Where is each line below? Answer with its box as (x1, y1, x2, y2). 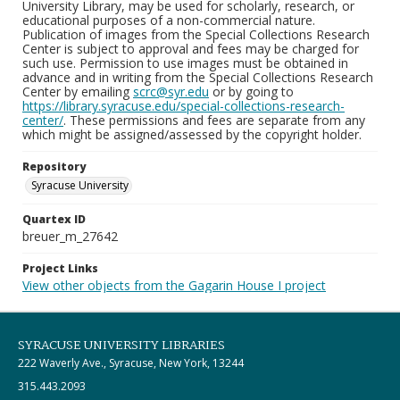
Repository (22, 159, 86, 174)
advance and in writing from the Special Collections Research (22, 69, 373, 86)
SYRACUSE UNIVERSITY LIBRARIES (18, 336, 225, 355)
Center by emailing (22, 83, 133, 100)
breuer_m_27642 (22, 228, 118, 245)
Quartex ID (22, 212, 86, 227)
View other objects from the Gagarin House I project (22, 277, 326, 294)
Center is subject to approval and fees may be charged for (22, 40, 359, 57)
